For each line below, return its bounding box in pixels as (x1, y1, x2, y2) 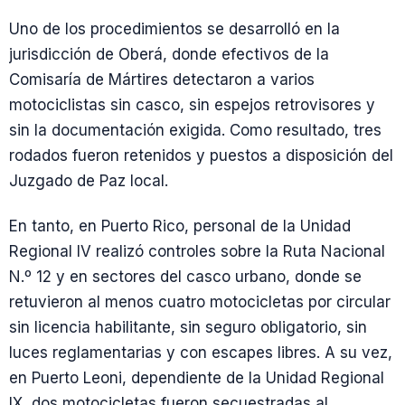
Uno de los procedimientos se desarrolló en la (9, 20, 340, 39)
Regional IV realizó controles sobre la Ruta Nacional (9, 241, 385, 260)
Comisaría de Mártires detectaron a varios (9, 71, 315, 89)
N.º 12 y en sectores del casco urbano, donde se (9, 267, 362, 286)
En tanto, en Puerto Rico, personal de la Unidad (9, 216, 351, 235)
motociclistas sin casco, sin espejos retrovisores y (9, 96, 375, 115)
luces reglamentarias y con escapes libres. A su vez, (9, 343, 392, 362)
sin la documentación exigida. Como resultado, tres (9, 121, 381, 140)
